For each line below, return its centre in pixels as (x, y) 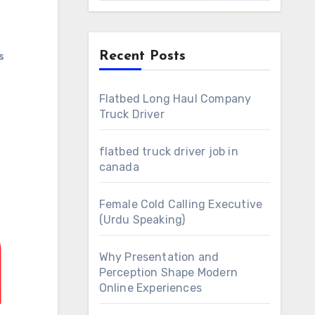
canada (119, 167)
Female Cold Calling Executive (181, 204)
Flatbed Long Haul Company (175, 99)
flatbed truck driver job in (168, 152)
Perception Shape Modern (168, 272)
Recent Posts (142, 56)
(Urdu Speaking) (142, 220)
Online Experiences (150, 288)
